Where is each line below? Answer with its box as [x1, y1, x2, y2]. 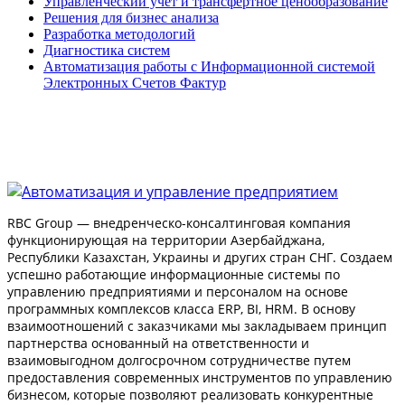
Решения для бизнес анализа [43, 10, 219, 26]
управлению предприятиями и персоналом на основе [7, 283, 348, 301]
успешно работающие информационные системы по [7, 266, 340, 284]
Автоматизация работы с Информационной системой [43, 59, 375, 75]
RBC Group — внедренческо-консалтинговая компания [7, 214, 351, 232]
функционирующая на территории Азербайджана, [7, 231, 325, 250]
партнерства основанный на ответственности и [7, 334, 309, 353]
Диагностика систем [43, 42, 170, 59]
